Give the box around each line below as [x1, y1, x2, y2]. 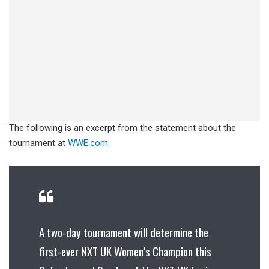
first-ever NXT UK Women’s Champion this [39, 243, 211, 260]
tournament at [9, 138, 68, 149]
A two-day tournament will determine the [39, 223, 208, 241]
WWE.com [68, 138, 108, 149]
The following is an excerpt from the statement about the [9, 122, 236, 134]
